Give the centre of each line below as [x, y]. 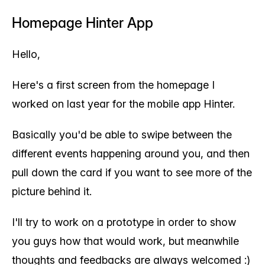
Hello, [26, 54]
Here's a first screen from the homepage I [113, 85]
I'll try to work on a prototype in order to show [124, 222]
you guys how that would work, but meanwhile [125, 241]
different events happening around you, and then [131, 153]
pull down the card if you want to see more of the [132, 172]
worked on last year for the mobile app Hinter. [123, 104]
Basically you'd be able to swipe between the [122, 135]
